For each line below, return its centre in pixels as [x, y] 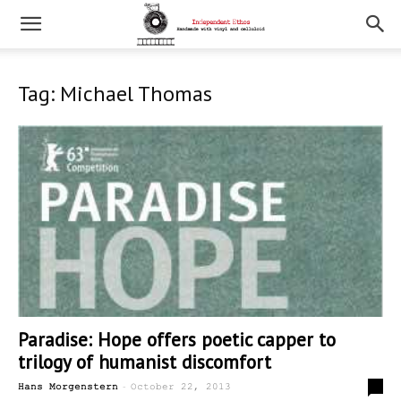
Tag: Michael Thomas [115, 94]
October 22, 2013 [181, 387]
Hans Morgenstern [68, 387]
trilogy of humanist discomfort [145, 363]
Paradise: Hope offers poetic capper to [177, 340]
